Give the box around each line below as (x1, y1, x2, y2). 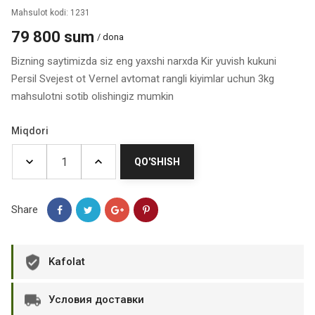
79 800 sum (11, 28, 94, 46)
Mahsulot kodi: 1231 (11, 8, 90, 18)
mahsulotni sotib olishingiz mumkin (11, 90, 174, 103)
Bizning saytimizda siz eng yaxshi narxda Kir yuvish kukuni (11, 55, 276, 67)
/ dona (97, 32, 124, 43)
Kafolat (49, 255, 85, 268)
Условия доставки (49, 293, 144, 306)
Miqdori (11, 125, 49, 136)
